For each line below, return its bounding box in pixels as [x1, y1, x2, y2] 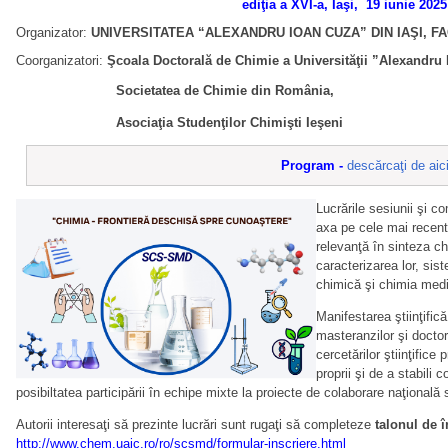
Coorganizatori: [16, 53, 107, 69]
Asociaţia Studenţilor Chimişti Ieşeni [16, 115, 343, 131]
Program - [280, 158, 343, 174]
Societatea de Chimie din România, [116, 83, 334, 99]
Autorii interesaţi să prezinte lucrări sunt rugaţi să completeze [16, 417, 375, 433]
